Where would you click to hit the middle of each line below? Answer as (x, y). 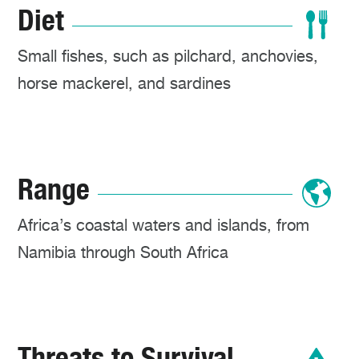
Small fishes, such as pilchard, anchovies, (168, 56)
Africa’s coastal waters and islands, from (163, 225)
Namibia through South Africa (123, 252)
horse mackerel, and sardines (124, 84)
